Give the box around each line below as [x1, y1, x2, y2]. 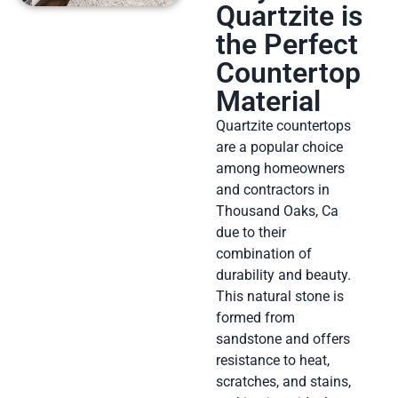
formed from [215, 308, 295, 326]
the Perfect [215, 27, 358, 61]
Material [215, 84, 321, 118]
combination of [215, 244, 312, 262]
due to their [215, 223, 286, 241]
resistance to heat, [215, 351, 330, 369]
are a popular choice [215, 138, 343, 155]
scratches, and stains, [215, 372, 351, 390]
